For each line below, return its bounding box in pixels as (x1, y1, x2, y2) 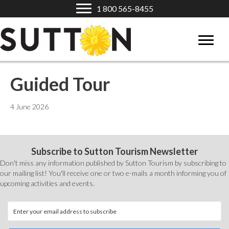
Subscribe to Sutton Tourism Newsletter (31, 146, 198, 157)
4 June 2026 (10, 102, 49, 111)
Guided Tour (10, 73, 110, 95)
